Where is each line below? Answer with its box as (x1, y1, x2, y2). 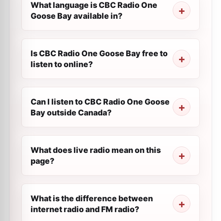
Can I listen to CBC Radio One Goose (31, 97, 170, 107)
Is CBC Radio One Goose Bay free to (31, 48, 168, 58)
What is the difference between (31, 193, 153, 203)
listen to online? (31, 59, 93, 69)
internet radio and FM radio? (31, 204, 139, 214)
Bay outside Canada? (31, 108, 111, 117)
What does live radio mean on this (31, 145, 161, 155)
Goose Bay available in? (31, 11, 122, 21)
